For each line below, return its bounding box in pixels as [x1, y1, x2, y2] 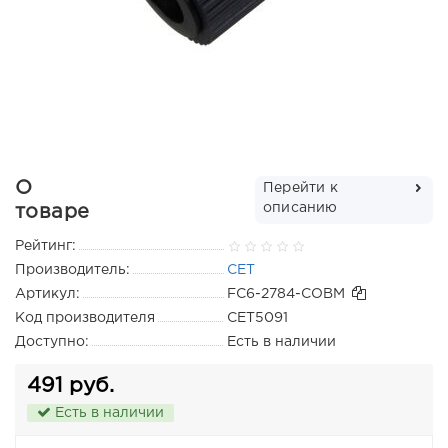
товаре [15, 203, 90, 222]
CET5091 [227, 312, 288, 325]
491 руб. [27, 377, 114, 396]
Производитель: [15, 264, 130, 277]
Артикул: [15, 288, 80, 301]
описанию [263, 202, 338, 215]
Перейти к [263, 182, 338, 195]
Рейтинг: [15, 240, 76, 253]
